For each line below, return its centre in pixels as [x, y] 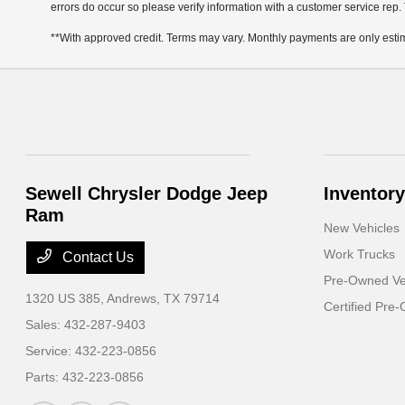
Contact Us [97, 258]
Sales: [45, 325]
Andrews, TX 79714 [164, 299]
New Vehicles [361, 228]
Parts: [44, 377]
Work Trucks [359, 254]
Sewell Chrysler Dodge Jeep [147, 194]
